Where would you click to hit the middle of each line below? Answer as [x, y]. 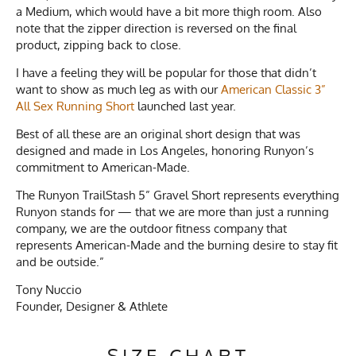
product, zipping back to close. [99, 45]
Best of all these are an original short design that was [158, 134]
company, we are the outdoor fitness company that [151, 229]
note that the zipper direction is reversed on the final [156, 29]
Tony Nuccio [49, 290]
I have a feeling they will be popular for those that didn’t [166, 73]
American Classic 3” [273, 90]
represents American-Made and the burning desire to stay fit [177, 246]
